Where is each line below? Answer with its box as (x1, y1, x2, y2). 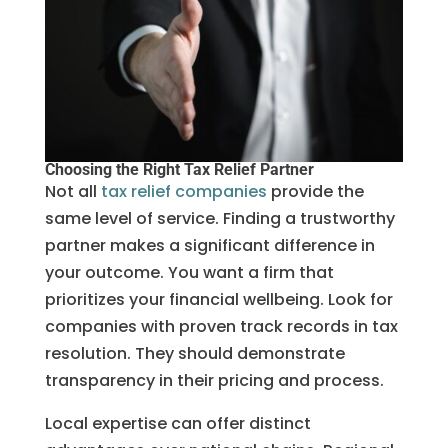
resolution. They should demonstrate (44, 341, 345, 365)
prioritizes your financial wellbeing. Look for (44, 287, 393, 311)
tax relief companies (100, 179, 267, 203)
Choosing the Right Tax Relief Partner (44, 159, 314, 179)
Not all (44, 179, 101, 203)
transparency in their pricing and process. (44, 368, 384, 392)
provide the (266, 179, 364, 203)
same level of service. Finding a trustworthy (44, 206, 395, 230)
